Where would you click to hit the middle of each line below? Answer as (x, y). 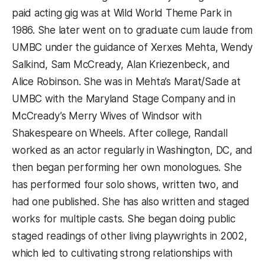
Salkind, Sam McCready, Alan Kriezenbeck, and (121, 64)
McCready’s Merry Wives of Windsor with (107, 116)
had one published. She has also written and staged (131, 201)
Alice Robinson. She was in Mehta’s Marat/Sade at (126, 81)
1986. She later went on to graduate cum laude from (132, 30)
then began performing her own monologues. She (127, 167)
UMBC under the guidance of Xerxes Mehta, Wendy (132, 47)
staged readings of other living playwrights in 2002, (130, 236)
